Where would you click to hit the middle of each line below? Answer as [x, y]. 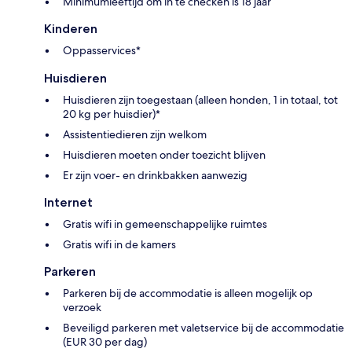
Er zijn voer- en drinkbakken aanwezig [155, 175]
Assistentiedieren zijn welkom [135, 134]
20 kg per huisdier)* [112, 114]
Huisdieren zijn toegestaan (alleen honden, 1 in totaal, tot [200, 99]
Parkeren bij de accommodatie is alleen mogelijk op [188, 293]
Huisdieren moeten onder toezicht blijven [164, 154]
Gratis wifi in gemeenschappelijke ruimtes [165, 224]
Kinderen [71, 28]
